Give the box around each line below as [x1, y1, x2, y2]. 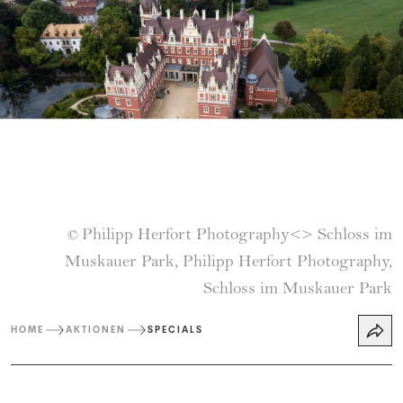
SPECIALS [148, 324, 203, 336]
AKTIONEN [66, 324, 126, 336]
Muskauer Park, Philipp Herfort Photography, [65, 254, 392, 272]
